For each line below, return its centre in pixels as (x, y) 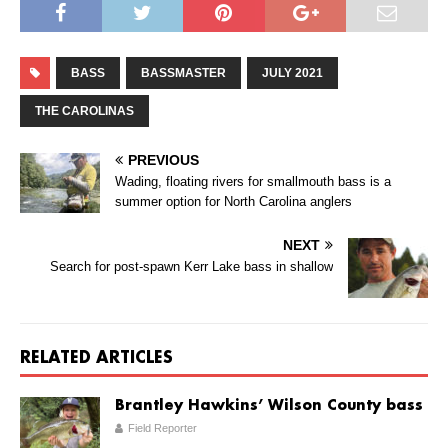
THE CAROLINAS (84, 111)
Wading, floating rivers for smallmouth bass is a (253, 182)
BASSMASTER (183, 73)
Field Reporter (162, 428)
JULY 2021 (292, 73)
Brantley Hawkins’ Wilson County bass (269, 406)
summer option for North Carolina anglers (233, 202)
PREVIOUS (163, 160)
